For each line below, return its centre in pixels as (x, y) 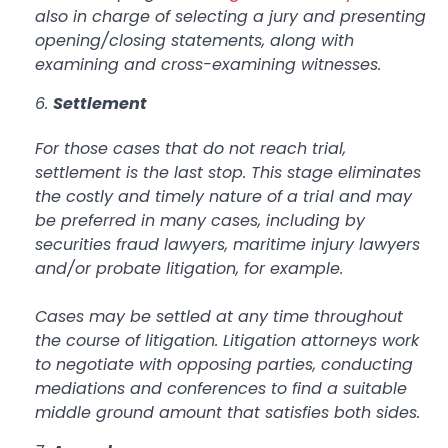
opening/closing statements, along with (194, 40)
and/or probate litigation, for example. (189, 268)
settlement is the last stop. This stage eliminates (228, 172)
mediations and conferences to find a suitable (221, 388)
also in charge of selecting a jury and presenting (230, 16)
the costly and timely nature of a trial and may (223, 196)
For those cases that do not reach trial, (190, 148)
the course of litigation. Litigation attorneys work (227, 340)
